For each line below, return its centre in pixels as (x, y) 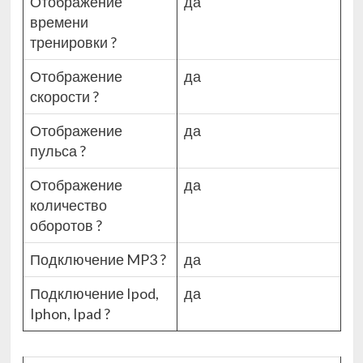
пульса (54, 151)
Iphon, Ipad (66, 314)
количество (68, 205)
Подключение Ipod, (94, 294)
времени (59, 22)
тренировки (70, 43)
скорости (61, 97)
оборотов (62, 226)
